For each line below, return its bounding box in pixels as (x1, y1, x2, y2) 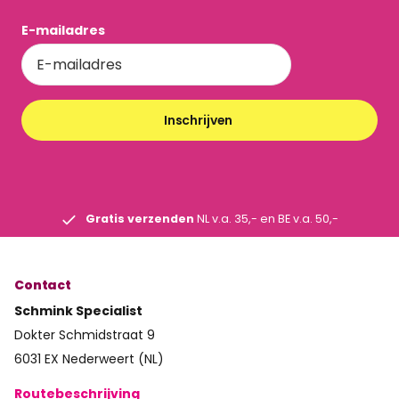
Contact (14, 276, 72, 295)
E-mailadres (21, 21, 105, 40)
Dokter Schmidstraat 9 (14, 326, 155, 345)
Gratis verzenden (85, 211, 197, 227)
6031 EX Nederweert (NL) (14, 350, 164, 369)
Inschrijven (163, 111, 236, 130)
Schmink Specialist (14, 302, 142, 321)
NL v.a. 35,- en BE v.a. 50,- (197, 211, 338, 227)
